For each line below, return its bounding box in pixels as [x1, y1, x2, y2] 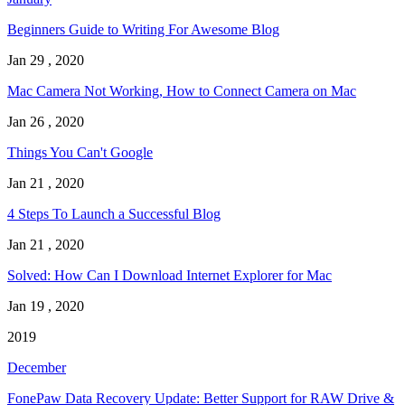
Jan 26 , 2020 [7, 114, 84, 130]
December [7, 360, 66, 376]
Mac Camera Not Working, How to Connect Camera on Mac [7, 83, 356, 99]
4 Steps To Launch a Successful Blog [7, 206, 221, 222]
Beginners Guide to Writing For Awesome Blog [7, 22, 279, 38]
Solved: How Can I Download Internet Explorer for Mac [7, 268, 332, 284]
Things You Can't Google [7, 145, 153, 161]
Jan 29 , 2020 [7, 52, 84, 69]
